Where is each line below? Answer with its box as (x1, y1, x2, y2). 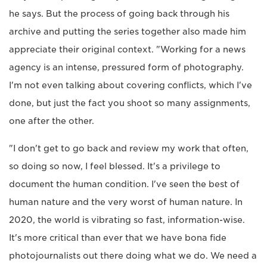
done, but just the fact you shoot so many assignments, (9, 98, 250, 108)
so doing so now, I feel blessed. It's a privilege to (9, 161, 221, 171)
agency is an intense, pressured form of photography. (9, 62, 244, 72)
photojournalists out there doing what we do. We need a (9, 250, 257, 260)
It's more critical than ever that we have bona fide (9, 232, 226, 243)
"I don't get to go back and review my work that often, (9, 143, 249, 153)
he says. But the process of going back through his (9, 8, 229, 18)
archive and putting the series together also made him (9, 26, 246, 36)
